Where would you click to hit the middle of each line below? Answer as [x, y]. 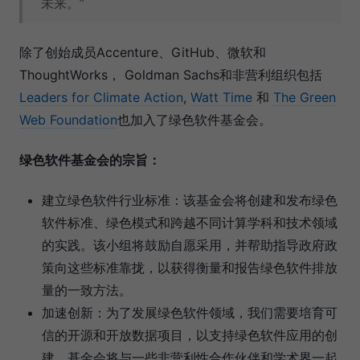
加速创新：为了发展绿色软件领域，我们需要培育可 [190, 313]
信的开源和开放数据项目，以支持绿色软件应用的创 [190, 335]
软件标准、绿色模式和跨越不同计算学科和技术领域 [190, 223]
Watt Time [221, 98]
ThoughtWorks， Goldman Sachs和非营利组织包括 [171, 75]
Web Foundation [68, 120]
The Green [305, 98]
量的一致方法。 [87, 290]
